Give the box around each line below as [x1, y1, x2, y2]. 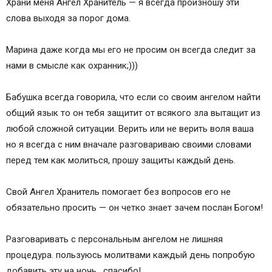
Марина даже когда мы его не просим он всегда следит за [6, 44, 256, 56]
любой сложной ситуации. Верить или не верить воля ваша [6, 123, 254, 135]
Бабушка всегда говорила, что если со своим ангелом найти [6, 92, 260, 103]
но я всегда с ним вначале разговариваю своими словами [6, 139, 251, 151]
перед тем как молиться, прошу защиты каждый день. [6, 155, 236, 166]
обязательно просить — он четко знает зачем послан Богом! [6, 202, 263, 214]
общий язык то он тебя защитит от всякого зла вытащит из [6, 107, 260, 119]
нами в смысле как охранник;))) [6, 60, 138, 72]
